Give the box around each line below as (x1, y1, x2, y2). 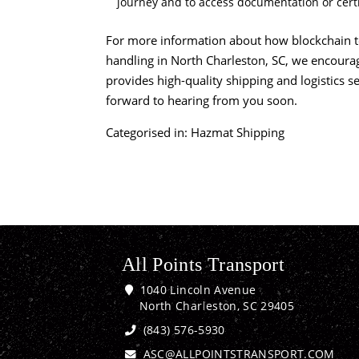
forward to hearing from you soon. (106, 92, 297, 109)
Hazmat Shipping (191, 124, 284, 141)
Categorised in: (106, 124, 191, 141)
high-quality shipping (157, 72, 273, 89)
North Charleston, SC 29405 (139, 299, 295, 314)
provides (106, 72, 157, 89)
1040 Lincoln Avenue (136, 283, 256, 298)
